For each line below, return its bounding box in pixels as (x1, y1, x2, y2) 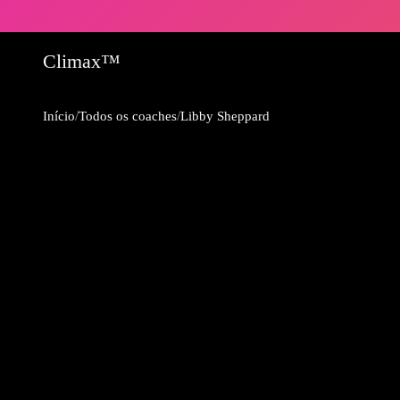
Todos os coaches (79, 109, 177, 123)
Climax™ (43, 49, 121, 72)
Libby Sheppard (180, 109, 270, 123)
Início (43, 109, 75, 123)
